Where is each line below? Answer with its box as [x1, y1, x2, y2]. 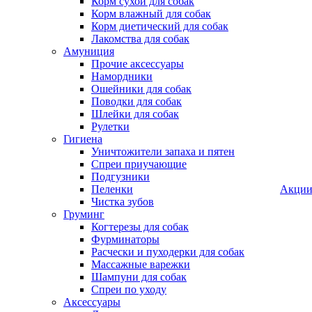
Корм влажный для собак [91, 8, 211, 19]
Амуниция [63, 45, 114, 57]
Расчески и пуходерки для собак [91, 246, 244, 258]
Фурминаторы [91, 233, 159, 245]
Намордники [91, 70, 153, 82]
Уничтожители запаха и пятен [91, 146, 235, 157]
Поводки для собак [91, 95, 182, 107]
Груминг [63, 208, 104, 220]
